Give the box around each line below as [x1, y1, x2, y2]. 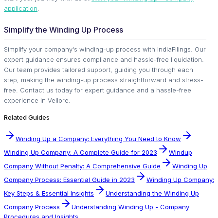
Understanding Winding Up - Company [72, 202, 189, 211]
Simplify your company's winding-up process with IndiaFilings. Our [4, 45, 206, 53]
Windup [169, 148, 192, 156]
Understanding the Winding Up [106, 189, 199, 197]
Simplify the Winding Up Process [4, 24, 123, 35]
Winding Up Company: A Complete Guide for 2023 [4, 148, 157, 156]
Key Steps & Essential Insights [4, 189, 94, 197]
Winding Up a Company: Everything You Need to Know [16, 134, 181, 143]
